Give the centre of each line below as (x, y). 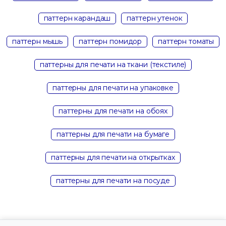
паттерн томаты (186, 41)
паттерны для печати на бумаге (113, 134)
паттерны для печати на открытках (113, 157)
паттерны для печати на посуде (113, 180)
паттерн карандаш (77, 18)
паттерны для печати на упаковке (113, 88)
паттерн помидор (110, 41)
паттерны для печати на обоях (113, 111)
